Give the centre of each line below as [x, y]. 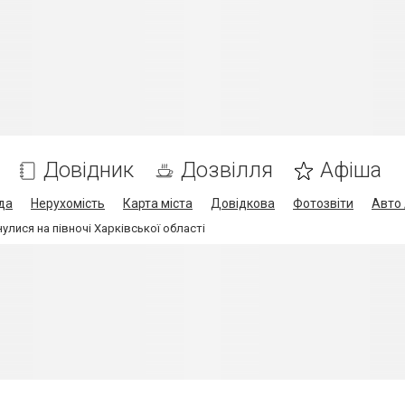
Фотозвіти [323, 203]
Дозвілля [227, 170]
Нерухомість [68, 203]
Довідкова [243, 203]
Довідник [89, 170]
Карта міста [158, 203]
